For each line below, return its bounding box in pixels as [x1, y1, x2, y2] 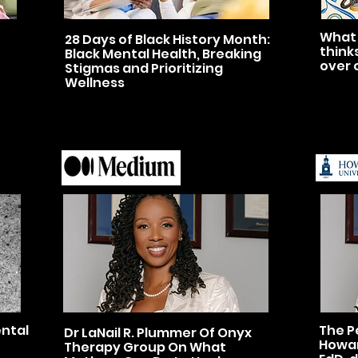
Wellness [65, 74, 125, 92]
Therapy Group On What [64, 338, 226, 356]
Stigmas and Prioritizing [65, 59, 223, 78]
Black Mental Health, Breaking [65, 45, 261, 63]
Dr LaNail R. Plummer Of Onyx [64, 324, 252, 342]
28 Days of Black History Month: [65, 30, 270, 49]
